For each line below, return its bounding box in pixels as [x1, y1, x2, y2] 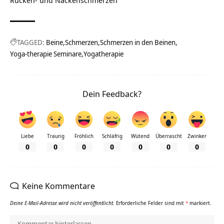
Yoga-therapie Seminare [10, 49, 81, 59]
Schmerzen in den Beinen [100, 37, 175, 47]
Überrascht [155, 132, 182, 140]
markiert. [188, 199, 211, 207]
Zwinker [187, 132, 206, 140]
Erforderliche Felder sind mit [116, 199, 185, 207]
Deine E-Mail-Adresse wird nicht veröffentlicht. [10, 199, 114, 207]
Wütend [131, 132, 149, 140]
